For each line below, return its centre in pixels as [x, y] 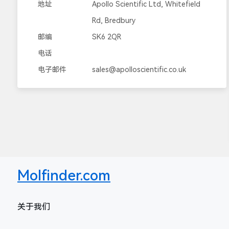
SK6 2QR [106, 37]
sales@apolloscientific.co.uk [139, 70]
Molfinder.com [64, 176]
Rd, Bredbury [113, 20]
